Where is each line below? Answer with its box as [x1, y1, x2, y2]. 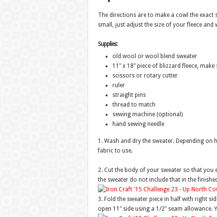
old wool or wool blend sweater [112, 53, 197, 60]
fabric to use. [97, 147, 133, 154]
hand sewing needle [112, 121, 164, 127]
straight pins [112, 92, 146, 98]
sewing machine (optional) [112, 111, 183, 118]
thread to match [112, 101, 155, 108]
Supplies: [97, 41, 117, 47]
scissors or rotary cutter [112, 72, 178, 79]
